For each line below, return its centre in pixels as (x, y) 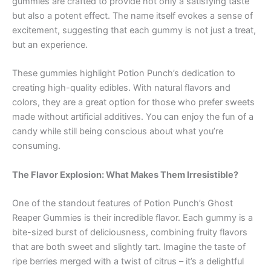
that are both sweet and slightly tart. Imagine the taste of (129, 247)
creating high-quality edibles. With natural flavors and (121, 88)
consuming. (36, 146)
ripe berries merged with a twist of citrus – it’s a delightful (128, 261)
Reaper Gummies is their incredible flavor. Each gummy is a (132, 217)
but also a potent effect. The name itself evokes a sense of (132, 15)
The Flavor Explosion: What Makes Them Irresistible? (125, 175)
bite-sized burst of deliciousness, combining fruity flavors (130, 232)
